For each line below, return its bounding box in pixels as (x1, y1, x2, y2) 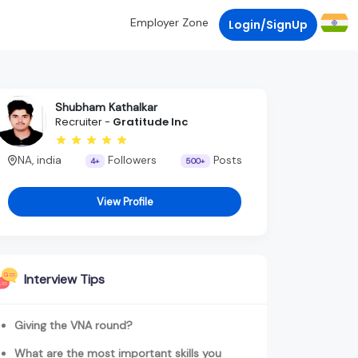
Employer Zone (130, 15, 209, 30)
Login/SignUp (229, 16, 308, 33)
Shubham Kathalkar (55, 100, 157, 115)
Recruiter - (55, 114, 113, 130)
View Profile (96, 195, 153, 209)
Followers (104, 153, 157, 167)
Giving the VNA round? (14, 318, 133, 333)
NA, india (17, 153, 62, 167)
